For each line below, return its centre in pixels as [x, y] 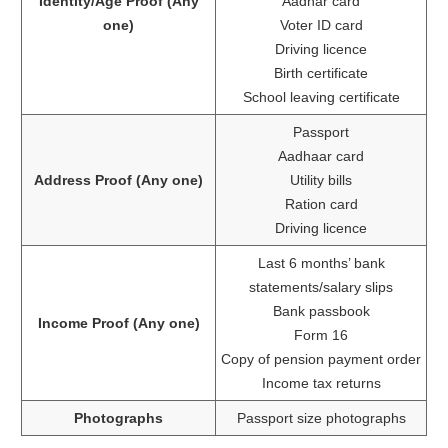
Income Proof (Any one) [118, 322]
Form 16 [321, 334]
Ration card [321, 203]
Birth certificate [321, 72]
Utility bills [321, 179]
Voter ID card [321, 24]
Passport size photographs [321, 417]
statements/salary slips [321, 286]
